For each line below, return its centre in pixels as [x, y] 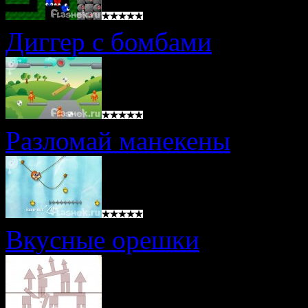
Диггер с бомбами [109, 42]
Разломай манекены [118, 141]
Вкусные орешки [102, 240]
